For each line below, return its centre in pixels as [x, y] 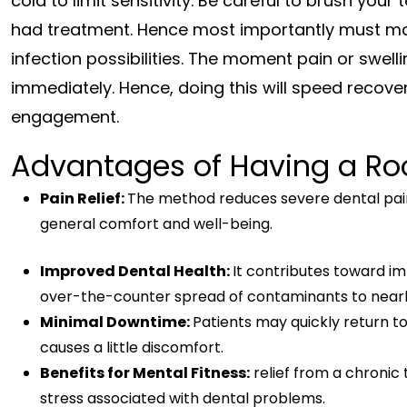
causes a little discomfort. [132, 347]
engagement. [65, 116]
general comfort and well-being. [156, 223]
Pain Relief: [84, 198]
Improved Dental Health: [136, 271]
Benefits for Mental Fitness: [145, 372]
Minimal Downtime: [116, 322]
